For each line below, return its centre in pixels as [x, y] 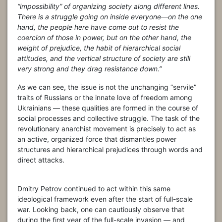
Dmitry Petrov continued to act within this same [94, 189]
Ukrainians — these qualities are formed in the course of [108, 108]
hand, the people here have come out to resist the [98, 27]
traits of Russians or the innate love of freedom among [105, 98]
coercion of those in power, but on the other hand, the [104, 38]
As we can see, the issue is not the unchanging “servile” [107, 87]
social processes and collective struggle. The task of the [109, 118]
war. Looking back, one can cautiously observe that [101, 210]
